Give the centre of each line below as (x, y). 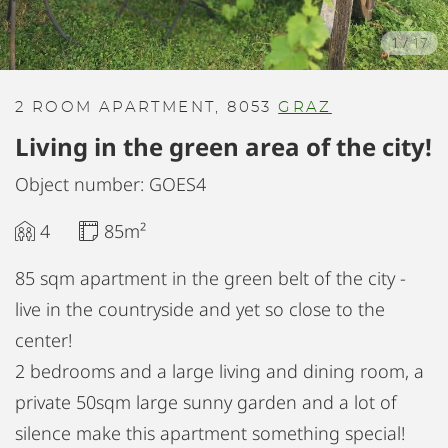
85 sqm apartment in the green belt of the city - (210, 278)
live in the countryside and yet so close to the (200, 309)
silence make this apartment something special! (210, 433)
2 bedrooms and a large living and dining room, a (219, 371)
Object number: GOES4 (110, 184)
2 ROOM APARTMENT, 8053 (147, 107)
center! (43, 340)
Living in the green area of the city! (223, 146)
